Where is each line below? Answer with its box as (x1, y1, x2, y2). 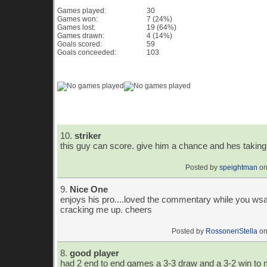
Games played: (57, 7, 106, 15)
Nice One (70, 184, 108, 194)
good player (70, 248, 119, 258)
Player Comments (73, 107, 146, 116)
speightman (219, 163, 257, 172)
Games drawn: (57, 32, 104, 40)
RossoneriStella (206, 227, 257, 235)
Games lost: (57, 23, 95, 32)
